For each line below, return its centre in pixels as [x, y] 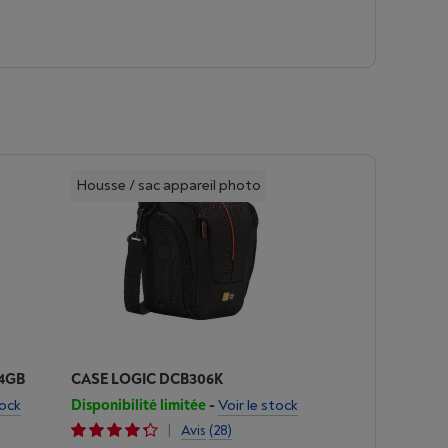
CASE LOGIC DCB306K [146, 379]
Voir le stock [257, 405]
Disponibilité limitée [138, 405]
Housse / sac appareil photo [168, 185]
